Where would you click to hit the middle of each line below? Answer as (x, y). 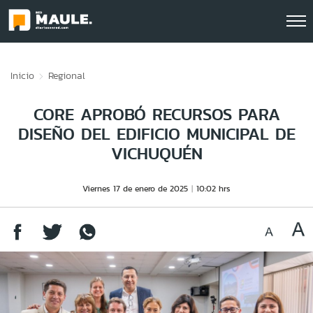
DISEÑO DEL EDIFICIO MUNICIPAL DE (156, 134)
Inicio (22, 75)
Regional (67, 75)
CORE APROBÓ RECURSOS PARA (156, 114)
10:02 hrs (213, 188)
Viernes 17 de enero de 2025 (135, 188)
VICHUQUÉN (156, 153)
